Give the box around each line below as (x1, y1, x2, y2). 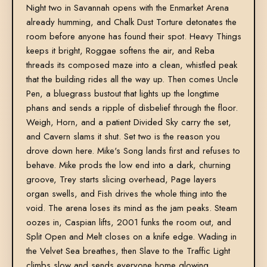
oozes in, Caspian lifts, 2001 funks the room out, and (26, 216, 231, 229)
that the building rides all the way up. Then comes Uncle (26, 73, 238, 86)
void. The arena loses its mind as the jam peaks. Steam (26, 201, 237, 215)
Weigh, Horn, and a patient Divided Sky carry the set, (26, 116, 231, 129)
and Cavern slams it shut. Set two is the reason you (26, 130, 220, 144)
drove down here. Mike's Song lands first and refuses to (26, 144, 240, 158)
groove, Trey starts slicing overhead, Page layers (26, 173, 216, 187)
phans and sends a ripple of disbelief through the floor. (26, 101, 238, 115)
